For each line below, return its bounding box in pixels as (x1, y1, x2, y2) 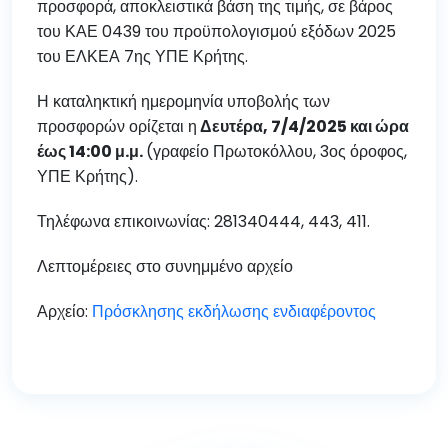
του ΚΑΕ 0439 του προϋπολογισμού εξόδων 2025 (37, 20, 396, 43)
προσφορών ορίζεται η (37, 115, 197, 138)
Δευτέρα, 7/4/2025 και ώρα (197, 115, 409, 138)
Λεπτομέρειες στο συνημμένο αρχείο (37, 255, 293, 278)
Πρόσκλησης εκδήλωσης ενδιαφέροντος (92, 300, 376, 323)
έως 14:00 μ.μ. (37, 140, 146, 163)
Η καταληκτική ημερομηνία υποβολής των (37, 90, 330, 113)
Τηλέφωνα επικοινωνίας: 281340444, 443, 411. (37, 210, 370, 233)
